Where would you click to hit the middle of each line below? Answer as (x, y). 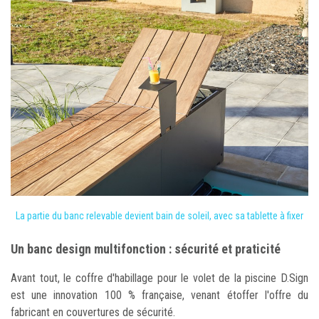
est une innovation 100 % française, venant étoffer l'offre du (159, 295)
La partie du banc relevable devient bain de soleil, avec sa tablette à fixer (159, 215)
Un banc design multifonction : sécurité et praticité (146, 249)
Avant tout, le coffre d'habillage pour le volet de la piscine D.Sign (159, 278)
